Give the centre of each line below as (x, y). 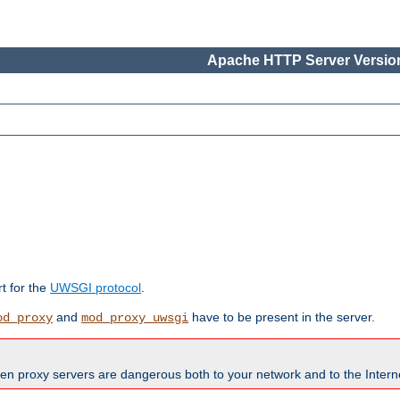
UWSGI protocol (96, 288)
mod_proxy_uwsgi (135, 318)
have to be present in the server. (282, 317)
